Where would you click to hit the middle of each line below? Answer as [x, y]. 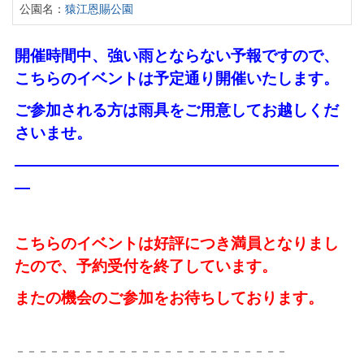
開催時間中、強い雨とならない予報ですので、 [176, 55]
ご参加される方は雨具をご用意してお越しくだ [176, 110]
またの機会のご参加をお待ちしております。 [169, 298]
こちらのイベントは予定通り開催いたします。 [176, 78]
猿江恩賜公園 [99, 9]
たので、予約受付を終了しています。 [145, 266]
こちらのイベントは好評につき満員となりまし [176, 244]
